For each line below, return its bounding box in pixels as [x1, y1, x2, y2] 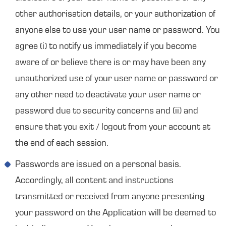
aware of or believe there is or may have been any [15, 59, 206, 68]
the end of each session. [15, 139, 108, 148]
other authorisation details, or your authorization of [15, 10, 215, 19]
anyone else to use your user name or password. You [15, 26, 220, 35]
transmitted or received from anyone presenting [15, 193, 205, 202]
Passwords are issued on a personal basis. [15, 160, 181, 169]
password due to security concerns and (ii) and [15, 107, 198, 116]
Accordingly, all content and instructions [15, 177, 174, 186]
